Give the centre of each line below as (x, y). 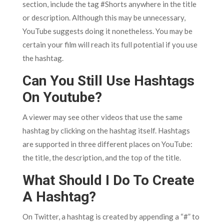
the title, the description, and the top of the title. (101, 158)
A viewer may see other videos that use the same (102, 117)
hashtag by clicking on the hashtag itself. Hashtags (106, 131)
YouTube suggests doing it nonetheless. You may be (107, 31)
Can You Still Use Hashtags (108, 81)
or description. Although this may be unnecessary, (104, 18)
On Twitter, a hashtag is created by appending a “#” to (111, 217)
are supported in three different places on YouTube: (107, 144)
